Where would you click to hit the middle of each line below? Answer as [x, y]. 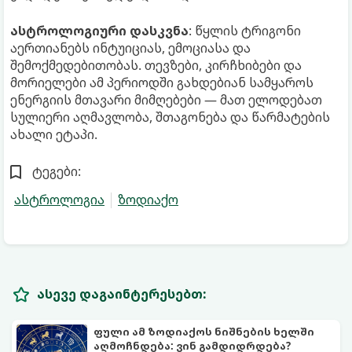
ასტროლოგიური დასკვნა [99, 30]
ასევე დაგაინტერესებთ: [122, 294]
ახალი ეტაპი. [54, 134]
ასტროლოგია [59, 199]
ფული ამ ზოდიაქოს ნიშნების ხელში [204, 332]
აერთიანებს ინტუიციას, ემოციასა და [130, 48]
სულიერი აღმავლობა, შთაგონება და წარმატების [170, 117]
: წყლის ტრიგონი [245, 30]
